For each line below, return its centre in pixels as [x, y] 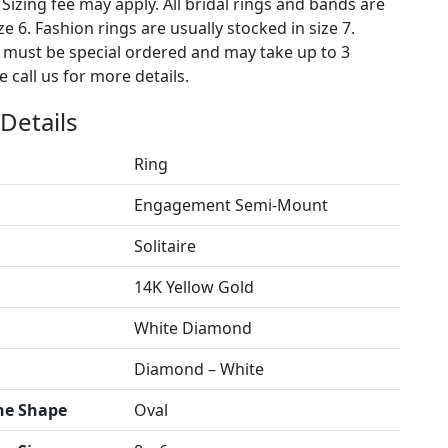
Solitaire [164, 246]
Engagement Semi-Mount [230, 205]
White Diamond [192, 328]
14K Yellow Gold [193, 287]
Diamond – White [198, 369]
